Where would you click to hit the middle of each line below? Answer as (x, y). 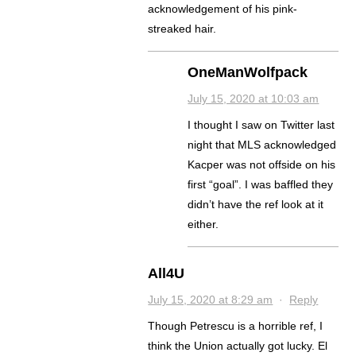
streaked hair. (182, 29)
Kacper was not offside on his (262, 165)
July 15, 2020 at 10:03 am (253, 99)
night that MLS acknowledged (262, 145)
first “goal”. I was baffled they (261, 185)
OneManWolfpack (248, 73)
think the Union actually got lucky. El (238, 346)
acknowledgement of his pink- (223, 9)
